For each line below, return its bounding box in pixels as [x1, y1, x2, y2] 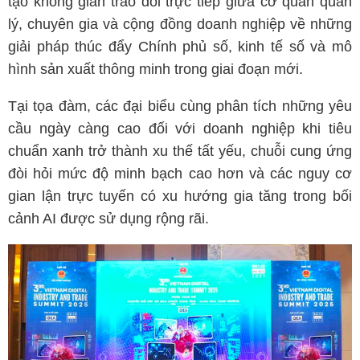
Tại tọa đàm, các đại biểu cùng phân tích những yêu [8, 98, 352, 114]
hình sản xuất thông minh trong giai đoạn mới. [8, 61, 303, 77]
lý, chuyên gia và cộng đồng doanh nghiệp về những [8, 16, 352, 32]
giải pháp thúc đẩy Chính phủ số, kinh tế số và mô [8, 39, 352, 55]
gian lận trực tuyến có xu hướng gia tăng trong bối [8, 188, 352, 204]
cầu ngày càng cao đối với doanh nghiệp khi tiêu [8, 121, 352, 137]
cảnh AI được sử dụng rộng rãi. [8, 211, 209, 227]
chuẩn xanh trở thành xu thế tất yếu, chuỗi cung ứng [8, 143, 352, 159]
